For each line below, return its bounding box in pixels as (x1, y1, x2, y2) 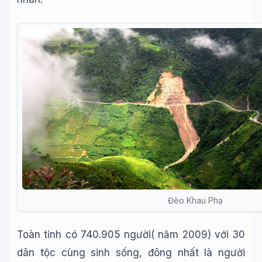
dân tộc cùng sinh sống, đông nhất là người (17, 247, 245, 258)
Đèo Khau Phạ (168, 195, 223, 206)
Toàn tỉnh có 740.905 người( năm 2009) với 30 (17, 229, 245, 240)
